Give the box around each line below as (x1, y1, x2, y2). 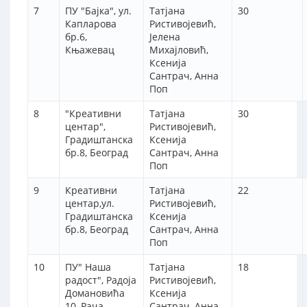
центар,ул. (65, 197, 114, 210)
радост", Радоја (65, 273, 136, 287)
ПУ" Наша (65, 260, 111, 274)
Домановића (65, 286, 125, 300)
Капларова (65, 17, 116, 31)
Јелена (149, 30, 180, 44)
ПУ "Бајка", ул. (65, 4, 132, 18)
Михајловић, (149, 43, 208, 57)
